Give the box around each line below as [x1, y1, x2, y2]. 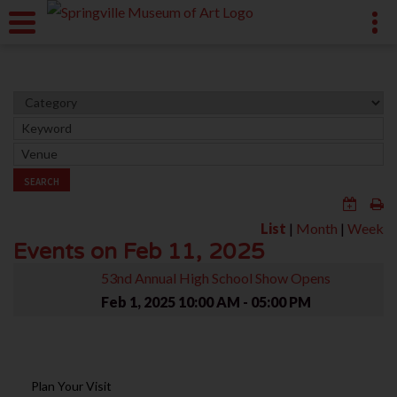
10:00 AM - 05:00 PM [178, 292, 311, 310]
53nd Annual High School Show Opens [101, 269, 331, 286]
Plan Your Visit [31, 378, 112, 393]
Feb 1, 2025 [101, 292, 175, 310]
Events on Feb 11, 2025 [13, 237, 265, 265]
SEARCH [24, 175, 59, 188]
